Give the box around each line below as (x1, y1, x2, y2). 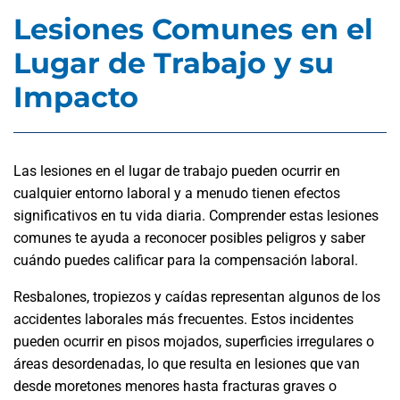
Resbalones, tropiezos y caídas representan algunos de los (13, 288, 380, 305)
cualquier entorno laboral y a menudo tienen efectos (13, 185, 340, 202)
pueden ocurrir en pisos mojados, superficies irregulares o (13, 333, 374, 350)
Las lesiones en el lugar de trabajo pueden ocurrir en (13, 162, 340, 179)
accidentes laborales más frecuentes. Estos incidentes (13, 311, 354, 328)
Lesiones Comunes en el (13, 12, 373, 46)
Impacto (13, 79, 138, 114)
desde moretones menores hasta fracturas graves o (13, 378, 337, 395)
